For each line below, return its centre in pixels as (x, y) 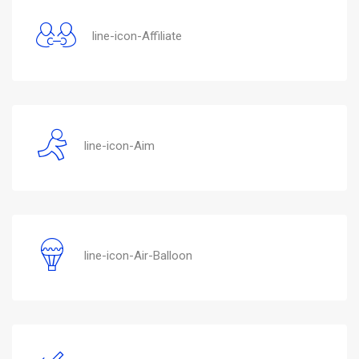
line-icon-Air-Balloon (138, 255)
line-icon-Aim (119, 145)
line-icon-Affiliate (137, 36)
